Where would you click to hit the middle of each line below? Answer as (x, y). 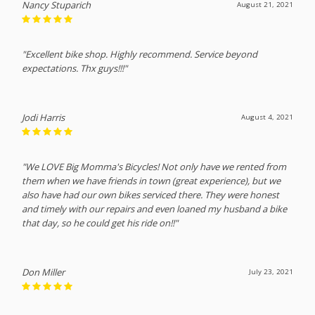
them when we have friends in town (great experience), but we (152, 180)
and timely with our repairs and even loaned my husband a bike (155, 208)
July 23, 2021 (271, 271)
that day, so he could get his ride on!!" (100, 223)
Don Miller (44, 272)
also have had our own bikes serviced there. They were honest (151, 194)
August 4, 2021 (267, 117)
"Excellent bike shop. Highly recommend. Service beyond (140, 54)
